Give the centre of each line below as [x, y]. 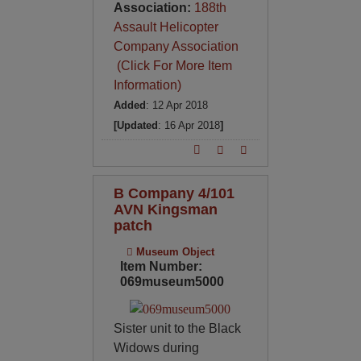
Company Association [176, 46]
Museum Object [173, 251]
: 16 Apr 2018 [189, 125]
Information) [147, 85]
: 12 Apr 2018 [176, 105]
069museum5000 [172, 281]
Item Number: [161, 266]
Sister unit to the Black [177, 329]
